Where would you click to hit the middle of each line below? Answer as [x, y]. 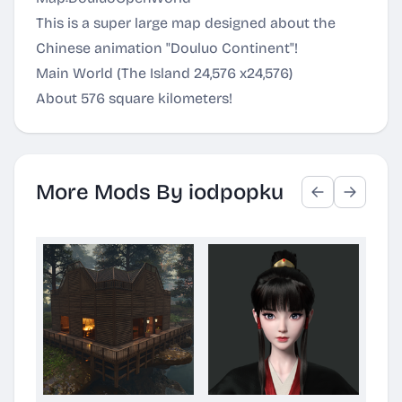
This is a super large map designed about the [186, 23]
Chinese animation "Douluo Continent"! [167, 48]
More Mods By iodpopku [160, 192]
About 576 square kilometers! [134, 98]
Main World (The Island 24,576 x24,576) [164, 73]
